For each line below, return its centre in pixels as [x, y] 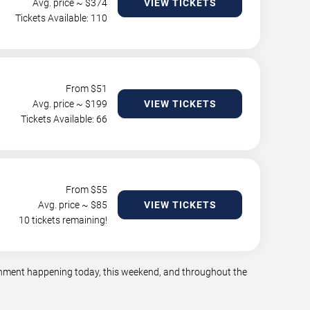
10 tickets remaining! [63, 220]
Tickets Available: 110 [61, 18]
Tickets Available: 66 [64, 119]
